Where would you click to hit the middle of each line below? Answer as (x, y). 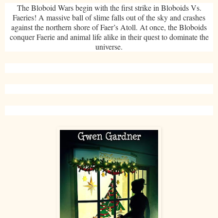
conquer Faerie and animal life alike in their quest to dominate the (109, 36)
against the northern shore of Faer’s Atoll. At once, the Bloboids (109, 27)
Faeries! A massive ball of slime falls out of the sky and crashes (109, 17)
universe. (109, 46)
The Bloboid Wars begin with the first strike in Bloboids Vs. (109, 7)
